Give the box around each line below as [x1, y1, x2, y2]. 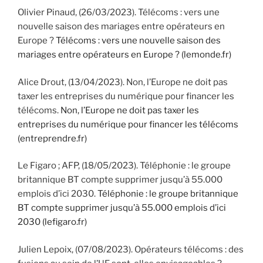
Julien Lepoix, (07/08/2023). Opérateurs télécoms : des [18, 244, 244, 255]
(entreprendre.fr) [18, 133, 87, 144]
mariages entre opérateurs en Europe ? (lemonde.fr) [18, 49, 231, 60]
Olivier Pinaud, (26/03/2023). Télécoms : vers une [18, 7, 220, 18]
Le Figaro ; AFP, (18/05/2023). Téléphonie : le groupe [18, 160, 231, 171]
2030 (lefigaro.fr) [18, 217, 87, 228]
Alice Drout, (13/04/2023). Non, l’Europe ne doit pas [18, 76, 228, 87]
